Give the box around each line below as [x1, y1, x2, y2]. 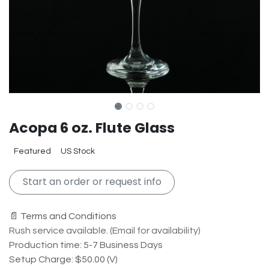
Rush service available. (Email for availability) [9, 225, 201, 235]
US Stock [61, 147, 95, 156]
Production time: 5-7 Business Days [9, 240, 163, 250]
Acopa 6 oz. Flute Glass [9, 118, 175, 138]
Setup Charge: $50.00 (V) [9, 254, 118, 264]
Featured [14, 147, 51, 156]
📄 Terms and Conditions [9, 211, 116, 221]
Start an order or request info [22, 175, 162, 189]
